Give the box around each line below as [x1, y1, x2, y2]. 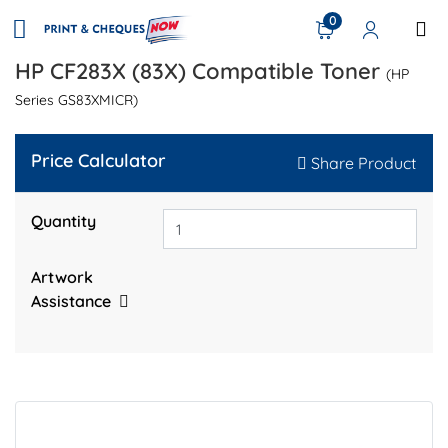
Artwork [31, 267, 93, 288]
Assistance [31, 291, 111, 312]
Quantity [31, 210, 96, 231]
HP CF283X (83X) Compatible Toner [15, 56, 386, 85]
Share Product [311, 152, 416, 173]
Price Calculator [31, 148, 166, 172]
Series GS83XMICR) [15, 90, 138, 109]
